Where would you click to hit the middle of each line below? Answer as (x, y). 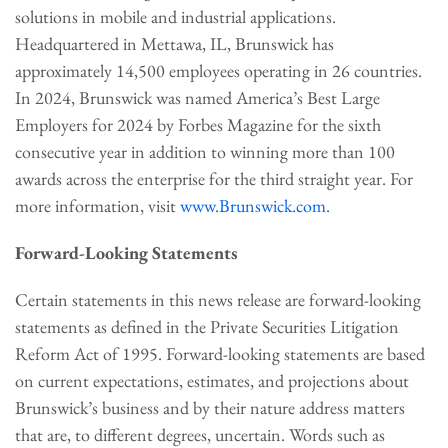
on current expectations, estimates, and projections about (212, 380)
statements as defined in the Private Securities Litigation (207, 326)
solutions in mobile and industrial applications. (177, 16)
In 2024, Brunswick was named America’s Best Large (197, 97)
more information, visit (97, 205)
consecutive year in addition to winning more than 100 (205, 151)
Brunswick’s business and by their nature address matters (210, 407)
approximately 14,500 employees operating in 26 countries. (218, 70)
